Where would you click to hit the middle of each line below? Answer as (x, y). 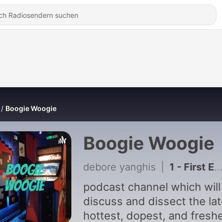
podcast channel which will (152, 187)
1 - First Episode (192, 167)
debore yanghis (119, 167)
